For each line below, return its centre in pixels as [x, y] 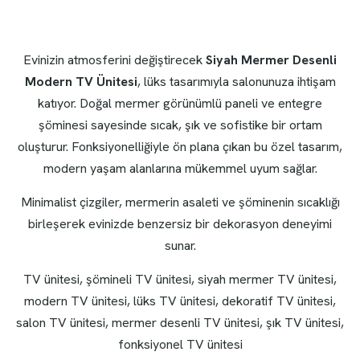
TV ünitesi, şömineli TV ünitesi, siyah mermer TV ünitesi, [180, 280]
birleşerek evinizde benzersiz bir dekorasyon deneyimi [180, 224]
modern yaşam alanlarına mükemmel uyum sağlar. [180, 169]
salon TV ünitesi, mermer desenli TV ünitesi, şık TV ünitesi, [180, 323]
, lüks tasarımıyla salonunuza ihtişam [236, 82]
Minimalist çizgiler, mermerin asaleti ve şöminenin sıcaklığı [180, 202]
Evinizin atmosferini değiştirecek [115, 60]
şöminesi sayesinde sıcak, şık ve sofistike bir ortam [180, 125]
